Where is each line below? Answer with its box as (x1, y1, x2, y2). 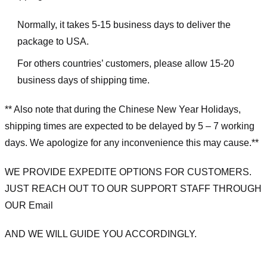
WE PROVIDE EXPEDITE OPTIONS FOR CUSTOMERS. (5, 166, 252, 177)
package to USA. (17, 36, 89, 46)
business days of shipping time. (17, 75, 150, 86)
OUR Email (5, 200, 53, 210)
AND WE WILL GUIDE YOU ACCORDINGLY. (5, 229, 197, 240)
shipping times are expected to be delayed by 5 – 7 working (5, 120, 254, 131)
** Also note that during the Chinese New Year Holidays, (5, 104, 241, 114)
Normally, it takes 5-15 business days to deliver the (17, 19, 231, 30)
